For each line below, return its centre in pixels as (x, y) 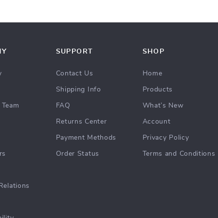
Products (158, 90)
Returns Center (81, 122)
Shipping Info (78, 90)
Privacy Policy (166, 138)
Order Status (77, 154)
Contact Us (74, 73)
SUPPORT (74, 52)
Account (156, 122)
